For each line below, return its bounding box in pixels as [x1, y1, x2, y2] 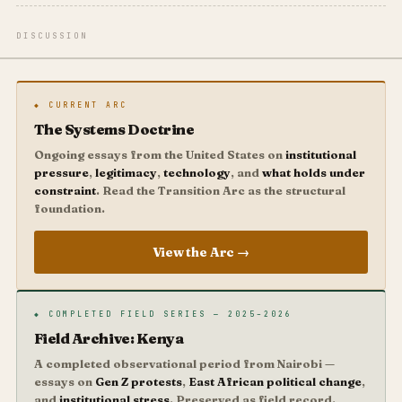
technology [162, 165, 231, 180]
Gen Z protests [94, 373, 182, 389]
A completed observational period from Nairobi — [33, 355, 335, 371]
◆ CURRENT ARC [33, 100, 127, 109]
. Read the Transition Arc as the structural [95, 183, 345, 198]
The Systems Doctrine [33, 120, 195, 139]
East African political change [188, 373, 362, 389]
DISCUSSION [15, 31, 88, 42]
